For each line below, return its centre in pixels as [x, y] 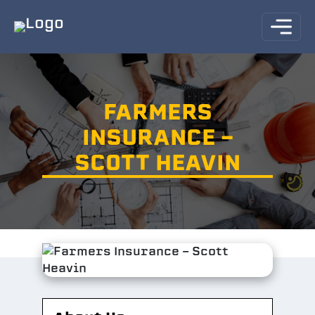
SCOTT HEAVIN [157, 162]
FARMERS [157, 112]
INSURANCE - [157, 137]
